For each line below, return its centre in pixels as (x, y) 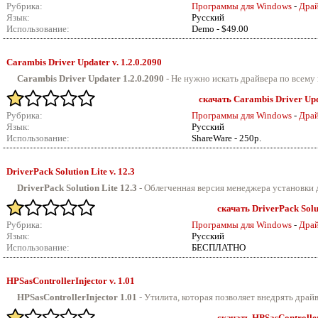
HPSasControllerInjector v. (62, 281)
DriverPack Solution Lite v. (62, 171)
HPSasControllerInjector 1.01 (77, 297)
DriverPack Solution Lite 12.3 (77, 188)
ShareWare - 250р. (226, 138)
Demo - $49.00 (220, 29)
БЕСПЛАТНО (219, 247)
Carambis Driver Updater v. (64, 62)
